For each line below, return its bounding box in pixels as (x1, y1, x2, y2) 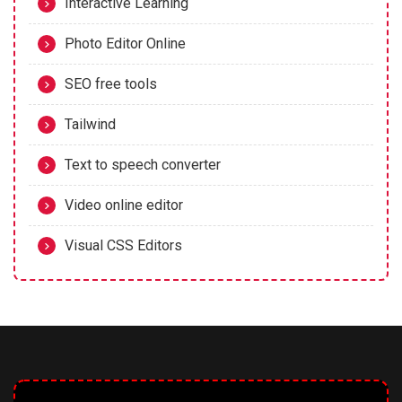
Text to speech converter (65, 156, 221, 174)
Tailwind (65, 116, 116, 134)
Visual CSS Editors (65, 237, 182, 255)
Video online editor (65, 197, 183, 214)
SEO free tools (65, 75, 157, 93)
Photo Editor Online (65, 35, 186, 53)
